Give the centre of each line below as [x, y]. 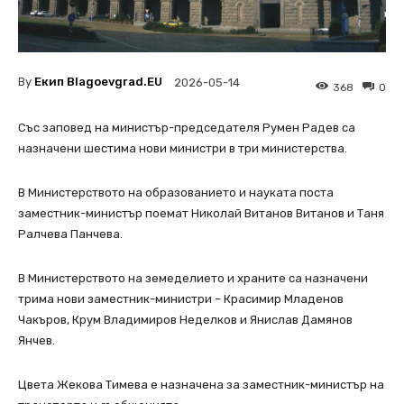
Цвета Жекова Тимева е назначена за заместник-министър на [201, 384]
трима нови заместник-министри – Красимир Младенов [181, 298]
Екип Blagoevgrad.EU [98, 82]
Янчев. [38, 340]
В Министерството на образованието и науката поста [176, 192]
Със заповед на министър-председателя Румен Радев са [187, 127]
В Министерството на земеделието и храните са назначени [193, 278]
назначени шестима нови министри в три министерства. [184, 148]
